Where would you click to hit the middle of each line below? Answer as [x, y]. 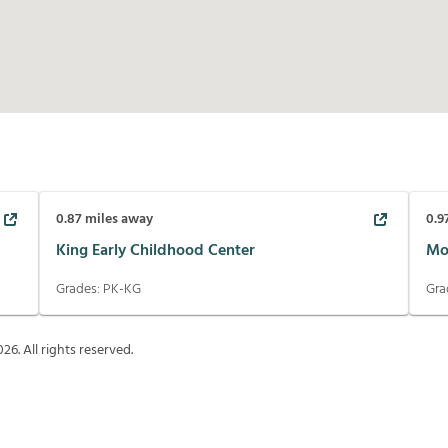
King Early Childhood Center [155, 250]
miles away [117, 220]
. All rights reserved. [75, 351]
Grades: [79, 290]
